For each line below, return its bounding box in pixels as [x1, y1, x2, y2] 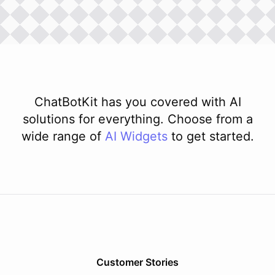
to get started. [171, 128, 254, 144]
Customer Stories [96, 255, 179, 268]
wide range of [21, 128, 101, 144]
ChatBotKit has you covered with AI [34, 94, 241, 109]
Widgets [120, 128, 168, 144]
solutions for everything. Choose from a [22, 111, 253, 126]
